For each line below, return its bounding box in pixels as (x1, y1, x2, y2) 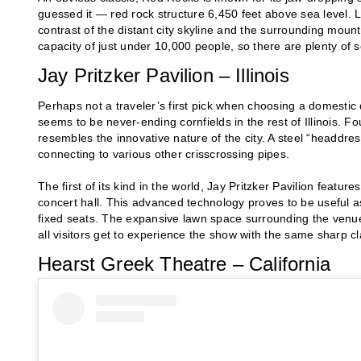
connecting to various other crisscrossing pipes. (38, 147, 289, 161)
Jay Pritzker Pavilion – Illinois (38, 64, 289, 87)
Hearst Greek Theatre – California (38, 253, 330, 276)
